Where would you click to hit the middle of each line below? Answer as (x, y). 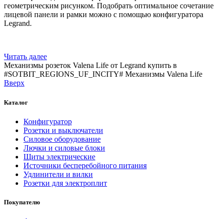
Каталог (16, 102)
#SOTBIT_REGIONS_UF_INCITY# (64, 74)
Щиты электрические (59, 156)
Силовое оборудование (62, 139)
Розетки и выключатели (63, 130)
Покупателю (22, 202)
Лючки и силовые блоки (64, 148)
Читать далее (25, 57)
